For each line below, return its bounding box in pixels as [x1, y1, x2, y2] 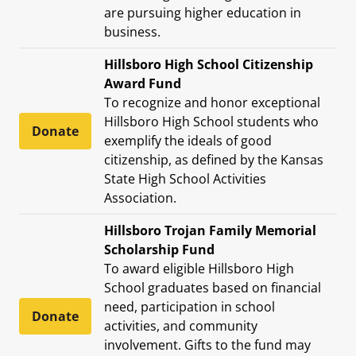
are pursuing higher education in [104, 3, 301, 21]
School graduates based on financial [104, 278, 321, 296]
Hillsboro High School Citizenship [104, 55, 313, 73]
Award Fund [104, 74, 181, 92]
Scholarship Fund [104, 240, 215, 258]
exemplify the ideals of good [104, 131, 272, 149]
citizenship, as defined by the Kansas [104, 150, 323, 168]
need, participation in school [104, 297, 275, 315]
